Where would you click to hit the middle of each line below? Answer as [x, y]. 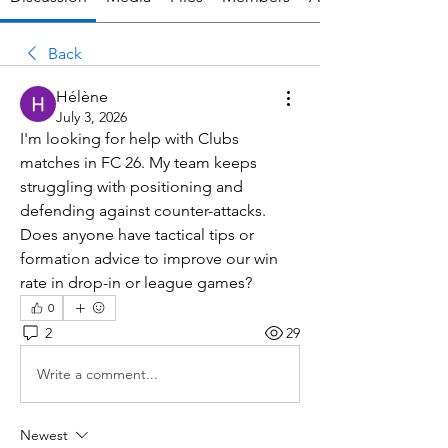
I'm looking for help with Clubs [129, 139]
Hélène [82, 97]
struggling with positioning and [131, 187]
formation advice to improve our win [149, 259]
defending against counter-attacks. [143, 211]
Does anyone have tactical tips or [137, 235]
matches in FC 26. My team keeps [138, 163]
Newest [44, 435]
